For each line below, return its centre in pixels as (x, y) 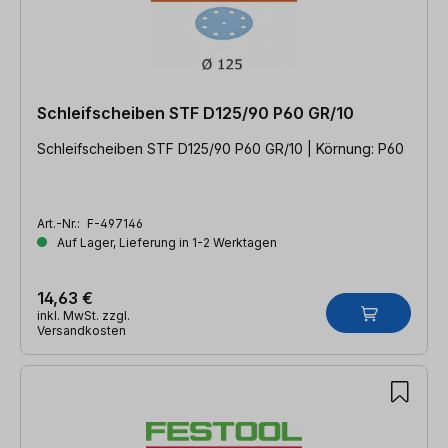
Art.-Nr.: (60, 223)
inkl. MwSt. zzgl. (83, 315)
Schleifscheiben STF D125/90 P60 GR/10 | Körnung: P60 (220, 148)
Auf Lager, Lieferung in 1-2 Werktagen (165, 242)
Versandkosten (81, 330)
